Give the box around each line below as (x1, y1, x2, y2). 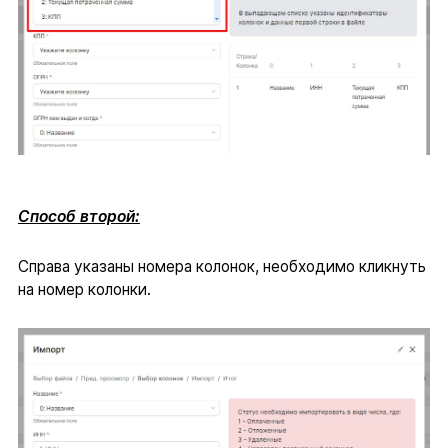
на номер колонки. (17, 280, 151, 300)
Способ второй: (17, 207, 140, 227)
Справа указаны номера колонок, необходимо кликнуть (17, 257, 426, 277)
